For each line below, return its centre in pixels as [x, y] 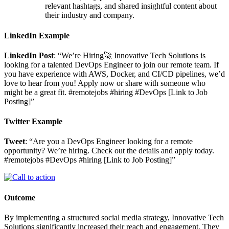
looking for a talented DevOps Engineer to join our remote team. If [111, 64]
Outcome [20, 197]
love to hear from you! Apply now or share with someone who [105, 83]
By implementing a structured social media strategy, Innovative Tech [114, 217]
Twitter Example [33, 122]
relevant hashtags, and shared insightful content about [131, 6]
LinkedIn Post [29, 55]
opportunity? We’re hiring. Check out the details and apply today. [109, 151]
